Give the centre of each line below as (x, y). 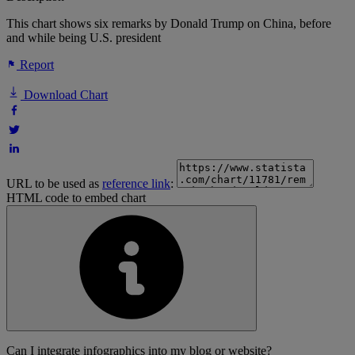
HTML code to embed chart (76, 198)
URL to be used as (54, 184)
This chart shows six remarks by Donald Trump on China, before (169, 24)
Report (35, 65)
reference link (136, 184)
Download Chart (64, 95)
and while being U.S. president (84, 38)
